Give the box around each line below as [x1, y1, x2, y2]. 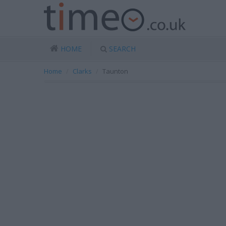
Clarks [73, 67, 92, 76]
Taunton [102, 67, 128, 76]
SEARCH [109, 44, 136, 53]
